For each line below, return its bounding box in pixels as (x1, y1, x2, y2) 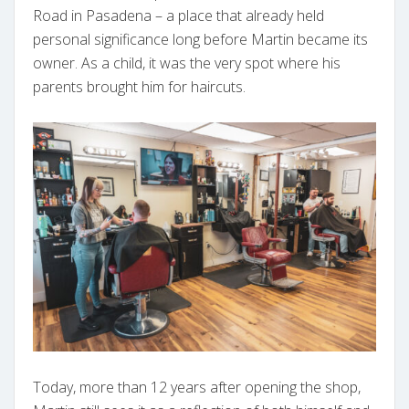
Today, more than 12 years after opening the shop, (33, 376, 361, 397)
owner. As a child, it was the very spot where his (33, 53, 341, 74)
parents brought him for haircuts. (33, 77, 246, 98)
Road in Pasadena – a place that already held (33, 5, 324, 26)
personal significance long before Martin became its (33, 29, 368, 50)
